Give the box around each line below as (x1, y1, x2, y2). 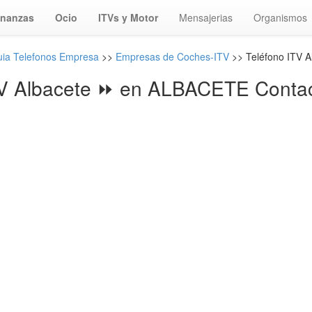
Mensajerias (179, 10, 233, 24)
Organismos (253, 10, 307, 24)
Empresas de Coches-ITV (115, 49, 229, 63)
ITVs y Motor (98, 10, 158, 24)
